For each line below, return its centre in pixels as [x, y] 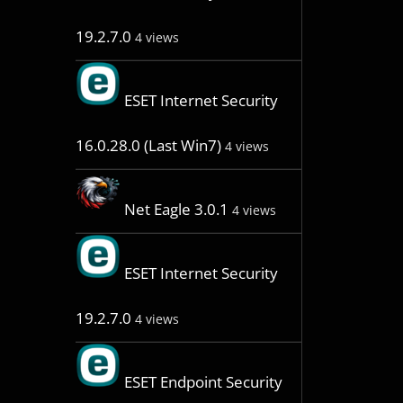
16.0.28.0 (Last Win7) [148, 146]
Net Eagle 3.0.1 [176, 210]
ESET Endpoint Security [203, 382]
